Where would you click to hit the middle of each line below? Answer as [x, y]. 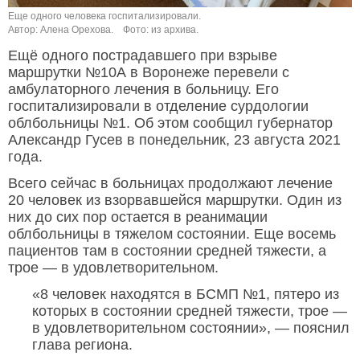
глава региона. [82, 345]
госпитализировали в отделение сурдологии [158, 106]
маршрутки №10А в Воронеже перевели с [149, 73]
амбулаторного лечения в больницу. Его [143, 90]
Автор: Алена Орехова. [61, 30]
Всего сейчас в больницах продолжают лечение [170, 184]
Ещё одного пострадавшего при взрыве [143, 56]
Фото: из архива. [161, 30]
